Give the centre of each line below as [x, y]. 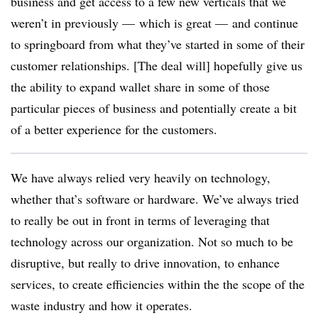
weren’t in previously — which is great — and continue [154, 22]
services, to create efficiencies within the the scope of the [158, 284]
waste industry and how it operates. [104, 305]
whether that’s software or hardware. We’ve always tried [155, 198]
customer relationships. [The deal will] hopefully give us [157, 65]
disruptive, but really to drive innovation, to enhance [145, 262]
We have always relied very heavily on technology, [141, 177]
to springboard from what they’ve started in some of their [158, 44]
